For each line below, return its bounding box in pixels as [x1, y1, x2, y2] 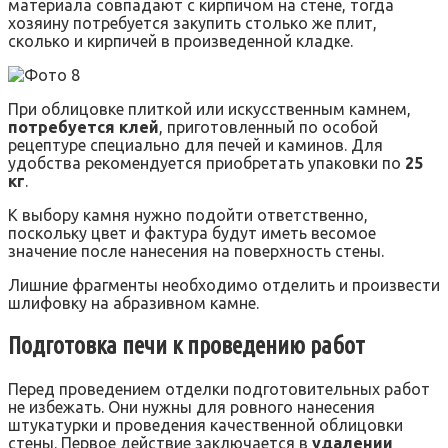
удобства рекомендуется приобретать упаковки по [8, 153, 405, 172]
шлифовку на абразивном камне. [8, 293, 259, 312]
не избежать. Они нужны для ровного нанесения [8, 397, 375, 416]
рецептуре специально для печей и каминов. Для [8, 135, 383, 154]
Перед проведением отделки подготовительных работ [8, 379, 430, 398]
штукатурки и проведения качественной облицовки [8, 415, 403, 434]
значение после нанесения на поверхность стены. [8, 241, 384, 260]
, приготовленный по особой [159, 117, 378, 136]
